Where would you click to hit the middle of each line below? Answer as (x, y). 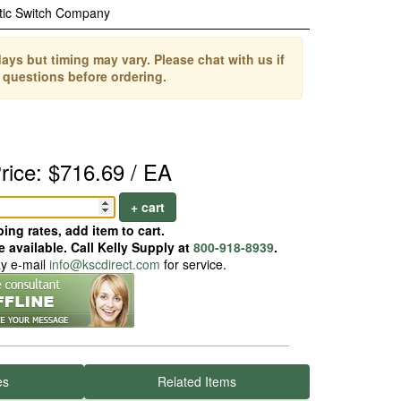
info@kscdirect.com (104, 264)
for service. (193, 264)
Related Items (197, 381)
